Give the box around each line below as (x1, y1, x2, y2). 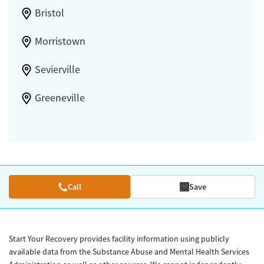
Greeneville (34, 91, 85, 104)
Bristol (34, 6, 64, 19)
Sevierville (34, 62, 80, 76)
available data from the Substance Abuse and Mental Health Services (9, 246, 249, 257)
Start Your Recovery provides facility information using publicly (9, 233, 229, 244)
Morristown (34, 34, 85, 48)
